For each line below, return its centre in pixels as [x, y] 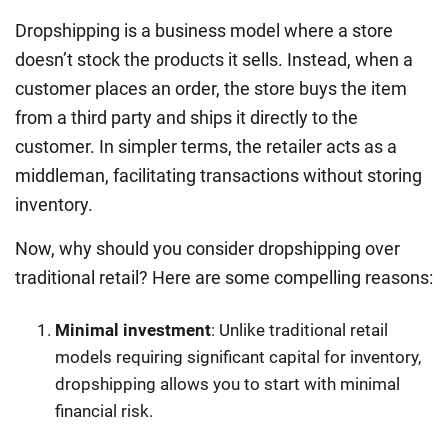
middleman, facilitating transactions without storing [218, 175]
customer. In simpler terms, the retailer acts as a [206, 146]
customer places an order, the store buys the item [211, 88]
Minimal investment [133, 329]
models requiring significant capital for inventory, [238, 356]
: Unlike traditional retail [299, 329]
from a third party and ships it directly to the [186, 117]
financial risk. [104, 410]
